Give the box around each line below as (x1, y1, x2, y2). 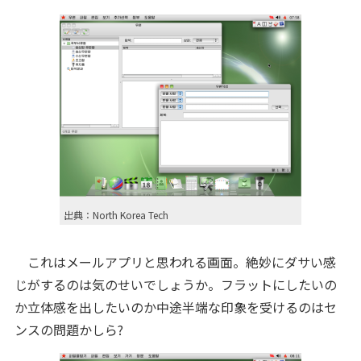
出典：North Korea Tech (64, 208, 168, 222)
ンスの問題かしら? (14, 320, 123, 339)
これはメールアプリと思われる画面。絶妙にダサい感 (14, 252, 336, 272)
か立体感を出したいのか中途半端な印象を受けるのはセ (14, 297, 337, 317)
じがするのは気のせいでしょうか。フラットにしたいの (14, 275, 337, 294)
